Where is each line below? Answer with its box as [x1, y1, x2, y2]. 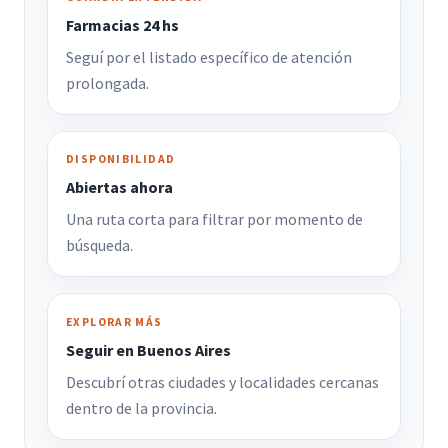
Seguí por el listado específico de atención [65, 46, 352, 67]
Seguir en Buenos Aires [65, 339, 231, 360]
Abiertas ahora [65, 177, 173, 198]
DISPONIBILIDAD [65, 152, 176, 167]
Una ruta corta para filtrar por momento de [65, 209, 363, 230]
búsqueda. [65, 235, 133, 256]
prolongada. [65, 72, 149, 93]
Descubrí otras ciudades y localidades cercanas [65, 372, 379, 393]
